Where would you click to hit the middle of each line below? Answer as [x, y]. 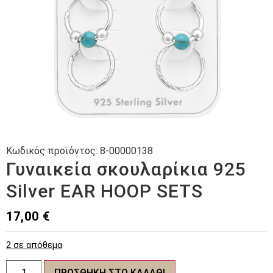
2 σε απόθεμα [34, 245]
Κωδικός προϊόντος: [53, 151]
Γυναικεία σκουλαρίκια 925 [126, 169]
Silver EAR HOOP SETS [105, 191]
